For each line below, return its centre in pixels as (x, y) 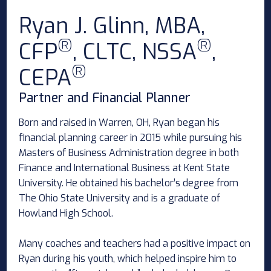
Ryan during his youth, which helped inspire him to (128, 258)
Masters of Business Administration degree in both (129, 152)
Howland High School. (66, 213)
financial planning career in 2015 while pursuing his (131, 137)
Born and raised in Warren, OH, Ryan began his (119, 122)
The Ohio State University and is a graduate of (120, 198)
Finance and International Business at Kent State (125, 168)
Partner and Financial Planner (105, 98)
